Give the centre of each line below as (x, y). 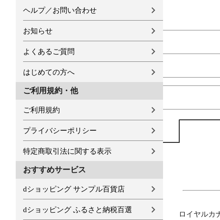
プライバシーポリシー (60, 130)
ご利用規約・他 (51, 91)
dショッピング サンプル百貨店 (74, 189)
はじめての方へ (49, 72)
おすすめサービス (55, 170)
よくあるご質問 (49, 51)
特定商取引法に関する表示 (67, 151)
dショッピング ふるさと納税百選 (78, 209)
